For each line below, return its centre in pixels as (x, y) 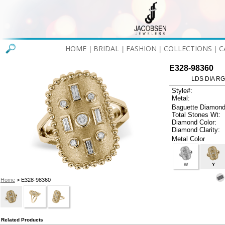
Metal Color (189, 139)
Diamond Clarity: (196, 130)
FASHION (141, 49)
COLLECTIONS (188, 49)
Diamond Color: (194, 122)
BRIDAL (106, 49)
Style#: (182, 91)
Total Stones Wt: (196, 115)
